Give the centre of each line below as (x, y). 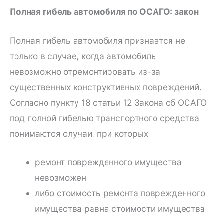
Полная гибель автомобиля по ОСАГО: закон (104, 11)
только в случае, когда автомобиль (83, 56)
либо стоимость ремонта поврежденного (120, 193)
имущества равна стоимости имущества (120, 209)
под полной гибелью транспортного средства (104, 118)
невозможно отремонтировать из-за (85, 71)
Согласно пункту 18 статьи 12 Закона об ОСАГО (108, 102)
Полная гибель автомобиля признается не (97, 40)
